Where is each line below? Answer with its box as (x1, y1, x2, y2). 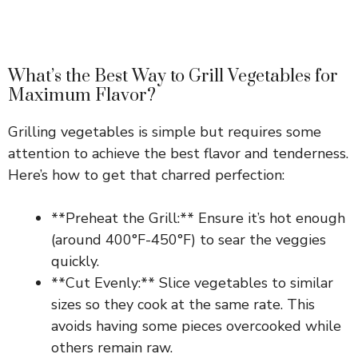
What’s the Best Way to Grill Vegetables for (8, 66, 338, 87)
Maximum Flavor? (8, 85, 156, 106)
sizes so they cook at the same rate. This (51, 295, 315, 314)
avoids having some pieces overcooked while (51, 316, 341, 336)
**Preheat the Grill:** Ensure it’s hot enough (51, 209, 345, 228)
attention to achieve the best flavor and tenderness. (8, 144, 348, 163)
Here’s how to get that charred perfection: (8, 165, 284, 185)
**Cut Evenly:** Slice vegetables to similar (51, 273, 333, 292)
